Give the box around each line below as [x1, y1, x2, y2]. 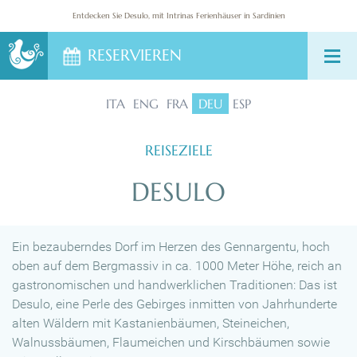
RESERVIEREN [88, 45, 182, 65]
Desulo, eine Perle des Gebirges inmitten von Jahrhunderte [12, 296, 337, 312]
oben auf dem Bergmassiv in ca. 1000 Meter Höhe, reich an [12, 258, 342, 274]
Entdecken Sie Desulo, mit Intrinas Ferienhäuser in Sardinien [72, 10, 285, 21]
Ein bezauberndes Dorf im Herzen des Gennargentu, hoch [12, 239, 330, 255]
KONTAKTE [148, 48, 209, 63]
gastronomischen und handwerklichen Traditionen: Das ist [12, 277, 337, 293]
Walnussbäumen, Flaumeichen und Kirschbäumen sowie [12, 335, 330, 351]
